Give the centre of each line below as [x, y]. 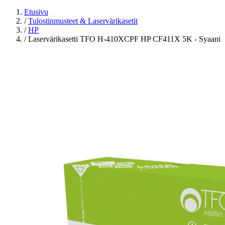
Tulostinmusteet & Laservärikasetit [83, 21]
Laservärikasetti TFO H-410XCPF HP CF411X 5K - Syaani [124, 39]
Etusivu [36, 12]
